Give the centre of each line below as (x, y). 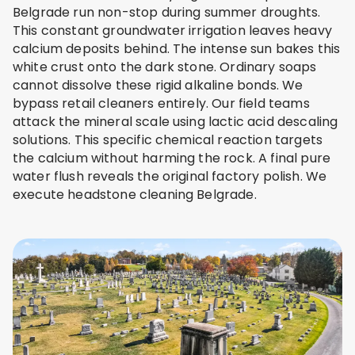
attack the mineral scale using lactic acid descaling (176, 121)
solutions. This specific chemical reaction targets (168, 139)
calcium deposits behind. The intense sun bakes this (177, 48)
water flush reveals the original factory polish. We (170, 176)
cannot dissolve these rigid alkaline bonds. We (158, 85)
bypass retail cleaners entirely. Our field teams (161, 103)
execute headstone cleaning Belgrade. (135, 194)
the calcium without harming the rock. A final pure (172, 158)
